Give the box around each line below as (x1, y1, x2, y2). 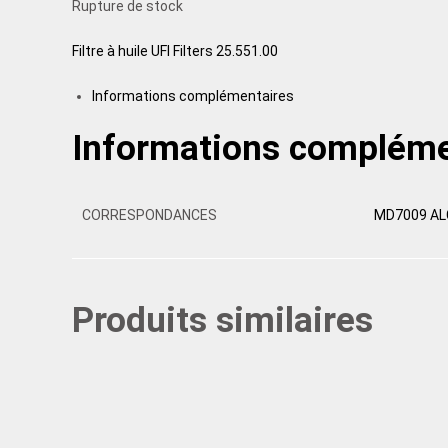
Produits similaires (72, 299, 373, 341)
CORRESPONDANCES (82, 207, 217, 224)
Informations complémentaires (92, 88, 294, 105)
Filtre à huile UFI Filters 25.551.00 (72, 43, 278, 60)
